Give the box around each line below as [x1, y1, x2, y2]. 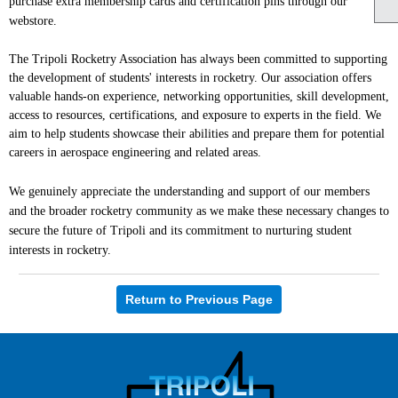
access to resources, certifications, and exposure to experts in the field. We [9, 107, 381, 122]
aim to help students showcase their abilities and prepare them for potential [9, 126, 385, 140]
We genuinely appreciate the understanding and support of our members [9, 184, 370, 198]
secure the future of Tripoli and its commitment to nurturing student [9, 223, 352, 237]
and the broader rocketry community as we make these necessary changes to [9, 203, 389, 218]
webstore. [9, 13, 57, 28]
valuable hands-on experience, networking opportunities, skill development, [9, 89, 389, 103]
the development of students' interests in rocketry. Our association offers [9, 70, 371, 84]
